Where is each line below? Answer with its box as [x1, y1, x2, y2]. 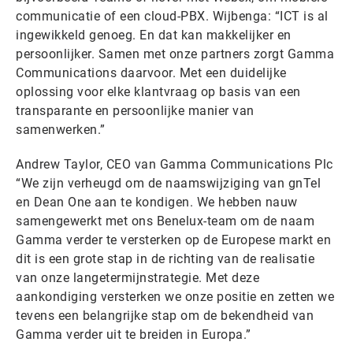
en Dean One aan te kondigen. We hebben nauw [16, 194, 298, 210]
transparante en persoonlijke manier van [16, 102, 255, 118]
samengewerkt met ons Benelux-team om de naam [16, 213, 314, 229]
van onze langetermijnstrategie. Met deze [16, 269, 259, 285]
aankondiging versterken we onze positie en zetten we [16, 288, 334, 304]
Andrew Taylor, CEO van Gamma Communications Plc [16, 156, 333, 172]
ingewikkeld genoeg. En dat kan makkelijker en [16, 27, 292, 43]
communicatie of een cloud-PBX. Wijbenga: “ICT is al [16, 8, 329, 24]
